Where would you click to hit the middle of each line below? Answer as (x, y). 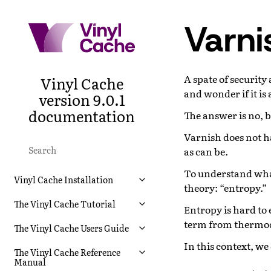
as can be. (206, 151)
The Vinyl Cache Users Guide (71, 228)
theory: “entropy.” (225, 187)
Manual (30, 262)
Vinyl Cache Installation (64, 179)
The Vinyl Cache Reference (67, 252)
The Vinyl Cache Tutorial (65, 204)
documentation (82, 116)
